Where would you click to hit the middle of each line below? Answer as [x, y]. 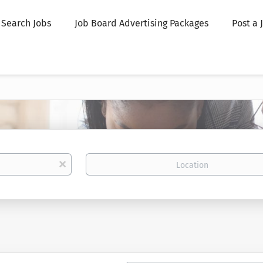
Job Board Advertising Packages [142, 23]
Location [102, 158]
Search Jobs [26, 23]
